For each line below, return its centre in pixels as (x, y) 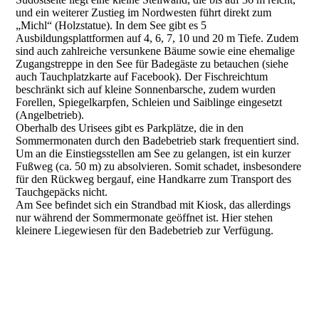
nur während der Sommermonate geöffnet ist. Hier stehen (145, 218)
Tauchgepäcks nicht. (62, 192)
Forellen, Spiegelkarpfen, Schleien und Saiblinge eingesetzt (149, 103)
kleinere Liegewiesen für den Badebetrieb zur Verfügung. (145, 231)
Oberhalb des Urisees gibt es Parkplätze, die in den (130, 128)
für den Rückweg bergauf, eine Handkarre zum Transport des (154, 179)
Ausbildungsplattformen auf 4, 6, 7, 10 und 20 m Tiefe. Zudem (157, 38)
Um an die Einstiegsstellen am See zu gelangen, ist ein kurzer (153, 154)
